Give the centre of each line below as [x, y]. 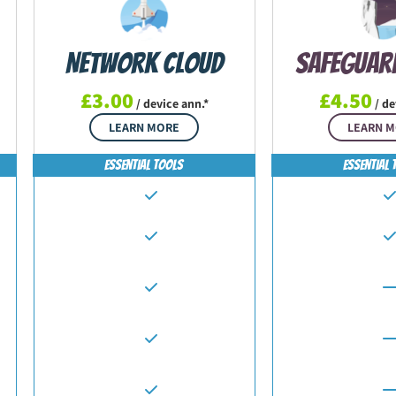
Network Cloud [144, 63]
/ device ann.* [171, 103]
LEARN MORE [144, 127]
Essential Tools [144, 165]
